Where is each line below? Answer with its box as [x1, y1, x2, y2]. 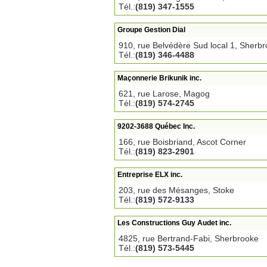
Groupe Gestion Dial [117, 26, 185, 34]
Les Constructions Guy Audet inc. [117, 219, 231, 227]
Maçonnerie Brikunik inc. [117, 74, 201, 82]
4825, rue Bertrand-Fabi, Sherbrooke [119, 234, 259, 243]
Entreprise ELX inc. [117, 170, 182, 179]
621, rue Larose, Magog [119, 89, 210, 98]
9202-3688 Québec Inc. [117, 122, 195, 131]
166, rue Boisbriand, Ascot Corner [119, 137, 246, 147]
